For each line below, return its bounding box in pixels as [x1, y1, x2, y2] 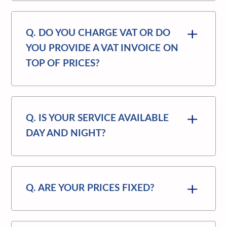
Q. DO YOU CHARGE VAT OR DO [26, 28, 171, 38]
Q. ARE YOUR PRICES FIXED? [26, 183, 155, 193]
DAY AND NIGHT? [26, 128, 106, 138]
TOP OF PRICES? [26, 58, 100, 68]
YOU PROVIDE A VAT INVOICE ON [26, 43, 179, 53]
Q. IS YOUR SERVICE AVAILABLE [26, 113, 169, 123]
